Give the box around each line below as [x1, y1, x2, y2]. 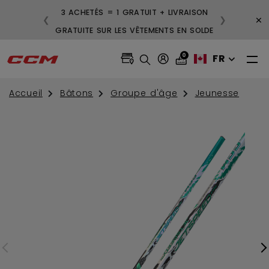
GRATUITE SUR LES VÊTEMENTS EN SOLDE [55, 25, 214, 35]
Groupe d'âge [110, 87, 178, 100]
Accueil [9, 87, 43, 100]
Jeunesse [195, 87, 240, 100]
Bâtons [59, 87, 94, 100]
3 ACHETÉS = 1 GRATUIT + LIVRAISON [61, 7, 208, 17]
